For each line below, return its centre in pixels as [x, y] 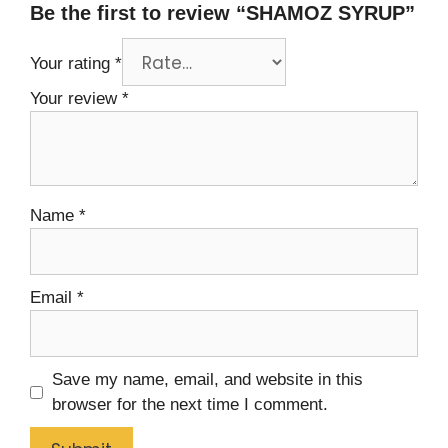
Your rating [72, 64]
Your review [76, 99]
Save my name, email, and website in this [207, 380]
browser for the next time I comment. [189, 405]
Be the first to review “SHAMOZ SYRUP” [222, 13]
